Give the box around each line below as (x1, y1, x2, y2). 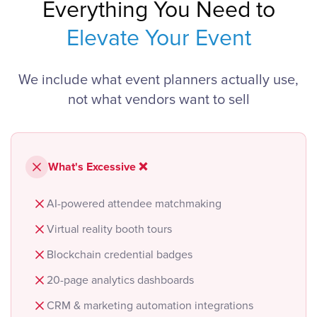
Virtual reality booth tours (47, 222, 172, 236)
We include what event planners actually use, (18, 71, 299, 88)
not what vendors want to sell (67, 91, 250, 108)
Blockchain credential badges (47, 248, 192, 262)
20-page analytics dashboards (47, 273, 194, 287)
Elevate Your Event (66, 25, 251, 52)
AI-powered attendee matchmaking (47, 197, 221, 211)
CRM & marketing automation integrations (47, 299, 253, 313)
